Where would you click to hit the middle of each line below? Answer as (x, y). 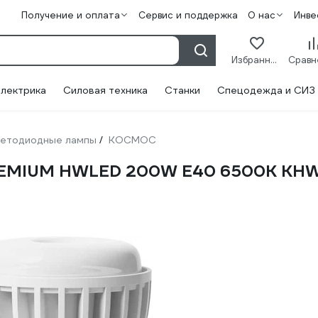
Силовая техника (105, 90)
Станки (182, 90)
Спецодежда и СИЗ (266, 90)
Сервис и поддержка (188, 15)
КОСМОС (132, 140)
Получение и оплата (70, 15)
